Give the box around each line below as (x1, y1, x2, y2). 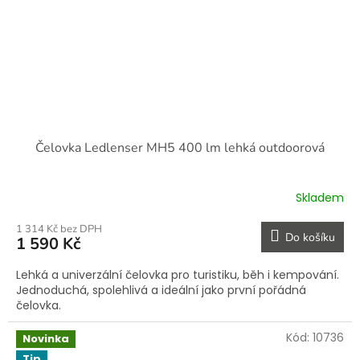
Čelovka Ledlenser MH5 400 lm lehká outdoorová (35, 138, 325, 157)
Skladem (296, 190, 344, 207)
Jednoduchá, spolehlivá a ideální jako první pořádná (16, 281, 306, 298)
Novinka (22, 330, 69, 346)
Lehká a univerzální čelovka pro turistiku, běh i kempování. (16, 266, 339, 283)
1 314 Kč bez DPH (16, 221, 102, 236)
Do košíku (285, 229, 335, 245)
